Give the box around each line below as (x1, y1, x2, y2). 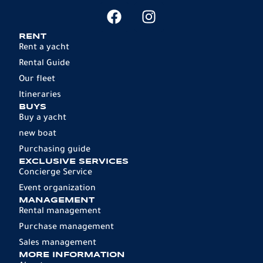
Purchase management (19, 222, 114, 232)
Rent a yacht (19, 43, 69, 53)
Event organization (19, 184, 96, 194)
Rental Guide (19, 59, 70, 69)
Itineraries (19, 90, 61, 100)
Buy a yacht (19, 113, 66, 123)
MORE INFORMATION (19, 251, 125, 259)
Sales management (19, 238, 96, 248)
